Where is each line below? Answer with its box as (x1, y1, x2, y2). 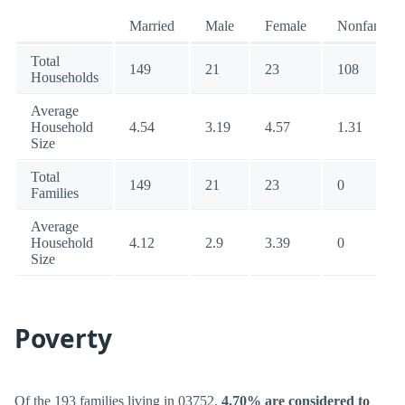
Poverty (14, 321, 112, 355)
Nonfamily (337, 18, 399, 33)
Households (31, 70, 99, 85)
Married (129, 18, 174, 33)
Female (265, 18, 306, 33)
